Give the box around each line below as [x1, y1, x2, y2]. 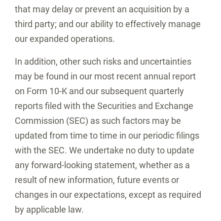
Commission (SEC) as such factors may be [15, 115, 181, 126]
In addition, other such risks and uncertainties [15, 56, 191, 67]
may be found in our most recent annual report [15, 71, 196, 81]
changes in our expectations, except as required [15, 189, 201, 200]
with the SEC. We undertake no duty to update [15, 145, 194, 155]
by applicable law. [15, 204, 84, 215]
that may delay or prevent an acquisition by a [15, 4, 189, 14]
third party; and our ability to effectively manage [15, 19, 201, 29]
